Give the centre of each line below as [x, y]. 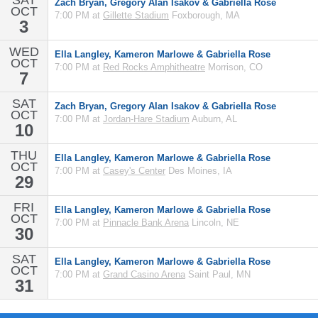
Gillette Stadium [136, 15]
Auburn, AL [213, 119]
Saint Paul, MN [218, 274]
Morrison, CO [234, 67]
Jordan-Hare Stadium [146, 119]
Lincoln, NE [214, 223]
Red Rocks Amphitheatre [154, 67]
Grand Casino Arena [144, 274]
